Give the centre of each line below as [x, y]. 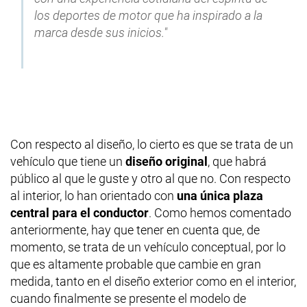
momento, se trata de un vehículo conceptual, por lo [148, 247]
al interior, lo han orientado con [94, 195]
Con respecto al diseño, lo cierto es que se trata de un [152, 144]
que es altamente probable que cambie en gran [136, 264]
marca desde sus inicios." [101, 32]
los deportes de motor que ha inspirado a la [148, 15]
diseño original [167, 161]
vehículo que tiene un [68, 161]
